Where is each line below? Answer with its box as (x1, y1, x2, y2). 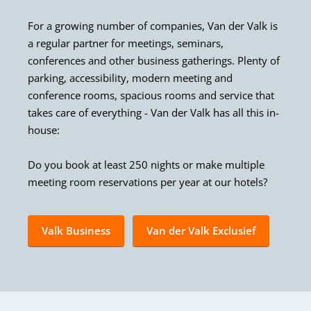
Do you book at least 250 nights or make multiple (28, 158, 264, 172)
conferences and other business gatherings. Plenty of (28, 53, 280, 68)
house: (28, 123, 60, 137)
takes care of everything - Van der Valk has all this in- (28, 106, 279, 120)
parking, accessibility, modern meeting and (28, 71, 233, 85)
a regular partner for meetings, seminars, (28, 36, 224, 51)
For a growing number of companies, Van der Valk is (28, 19, 278, 33)
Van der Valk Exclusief (146, 224, 255, 238)
